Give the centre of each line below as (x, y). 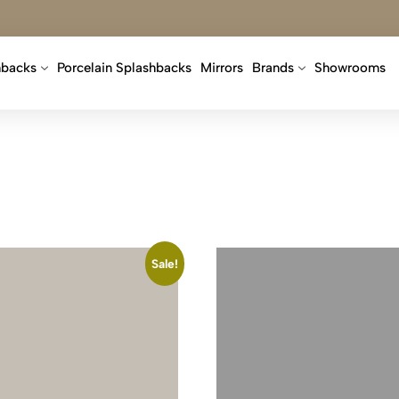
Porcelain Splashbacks (124, 68)
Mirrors (221, 68)
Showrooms (350, 68)
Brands (273, 68)
